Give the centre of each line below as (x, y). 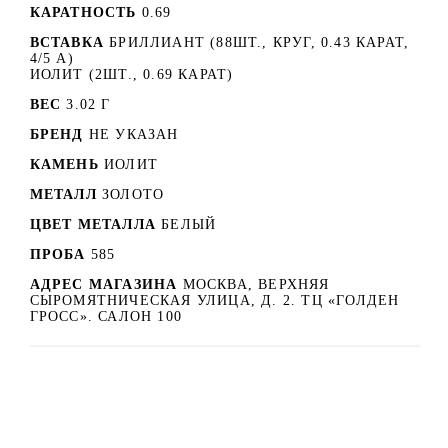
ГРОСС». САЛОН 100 (105, 316)
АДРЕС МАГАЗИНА (106, 284)
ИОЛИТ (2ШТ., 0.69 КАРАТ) (131, 74)
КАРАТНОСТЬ (83, 12)
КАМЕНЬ (64, 164)
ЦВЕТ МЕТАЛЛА (92, 224)
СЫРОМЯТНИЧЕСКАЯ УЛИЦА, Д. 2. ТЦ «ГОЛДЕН (214, 300)
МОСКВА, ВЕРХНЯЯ (256, 284)
